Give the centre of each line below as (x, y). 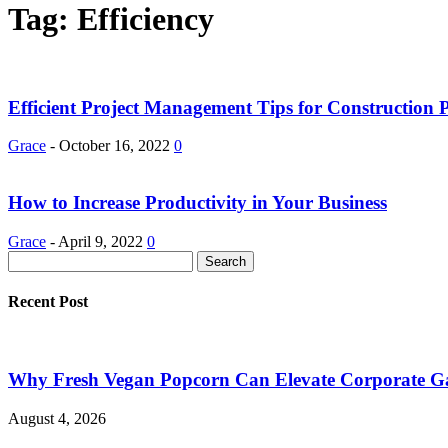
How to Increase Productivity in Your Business (197, 203)
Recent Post (48, 302)
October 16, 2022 (114, 146)
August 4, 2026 (57, 418)
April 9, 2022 (100, 241)
